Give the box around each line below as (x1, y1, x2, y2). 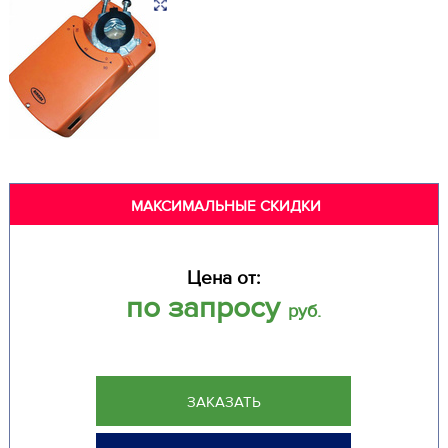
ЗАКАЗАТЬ (186, 393, 261, 411)
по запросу (126, 289, 289, 326)
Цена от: (187, 267, 261, 290)
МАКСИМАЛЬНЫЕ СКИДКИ (130, 197, 321, 215)
